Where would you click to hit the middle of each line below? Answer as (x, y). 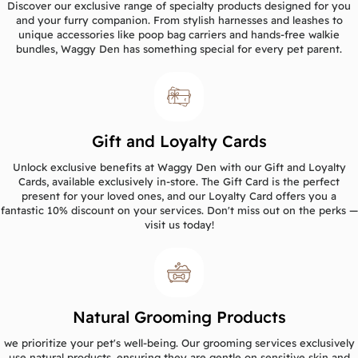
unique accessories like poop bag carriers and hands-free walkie (179, 34)
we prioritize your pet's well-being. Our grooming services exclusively (179, 342)
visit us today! (179, 224)
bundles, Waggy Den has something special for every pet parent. (179, 48)
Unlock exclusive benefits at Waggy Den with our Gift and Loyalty (179, 167)
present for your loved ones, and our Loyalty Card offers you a (179, 195)
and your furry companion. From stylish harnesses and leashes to (179, 20)
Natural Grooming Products (179, 316)
